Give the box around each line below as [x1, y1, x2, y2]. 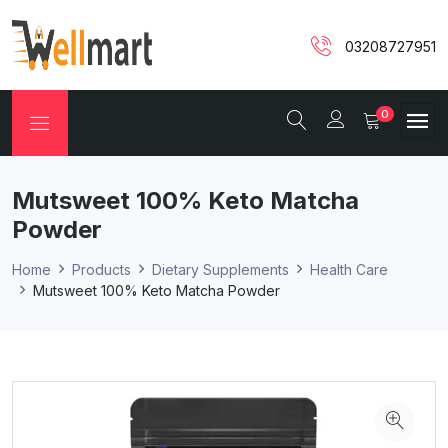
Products [72, 261, 131, 279]
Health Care [310, 261, 388, 279]
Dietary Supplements [152, 261, 289, 279]
